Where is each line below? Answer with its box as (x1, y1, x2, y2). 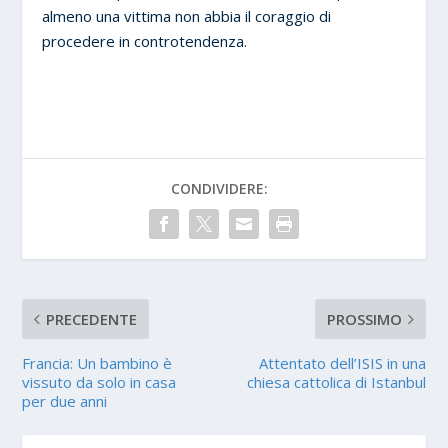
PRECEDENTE (46, 308, 138, 329)
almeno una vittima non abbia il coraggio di (42, 5, 332, 26)
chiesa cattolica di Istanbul (246, 371, 426, 392)
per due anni (22, 390, 112, 411)
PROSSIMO (326, 308, 402, 329)
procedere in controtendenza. (42, 30, 248, 51)
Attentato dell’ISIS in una (258, 352, 426, 373)
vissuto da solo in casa (22, 371, 177, 392)
